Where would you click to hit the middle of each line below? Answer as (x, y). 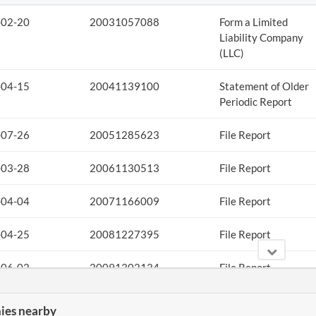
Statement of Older (264, 86)
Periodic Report (255, 102)
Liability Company (261, 37)
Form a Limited (253, 22)
